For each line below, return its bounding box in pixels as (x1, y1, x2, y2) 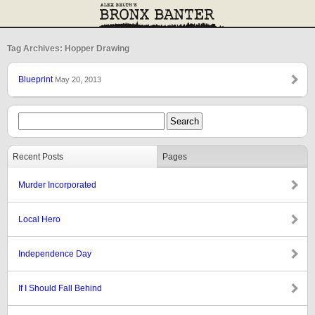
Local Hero (18, 214, 60, 224)
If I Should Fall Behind (18, 283, 102, 293)
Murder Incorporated (18, 180, 96, 190)
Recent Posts (13, 152, 63, 162)
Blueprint (18, 75, 55, 84)
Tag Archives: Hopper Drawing (7, 44, 129, 53)
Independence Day (18, 249, 91, 259)
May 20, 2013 (55, 75, 101, 84)
